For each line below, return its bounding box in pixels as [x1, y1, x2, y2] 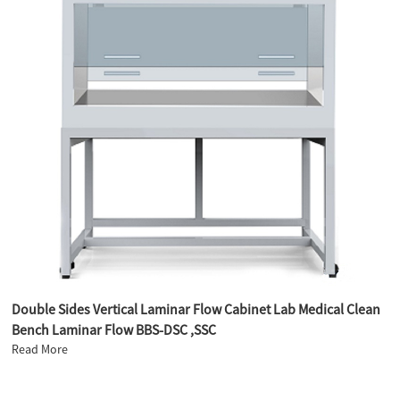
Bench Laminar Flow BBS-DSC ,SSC [12, 320, 217, 338]
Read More [12, 340, 69, 357]
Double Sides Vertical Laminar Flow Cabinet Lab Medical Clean [12, 299, 381, 318]
